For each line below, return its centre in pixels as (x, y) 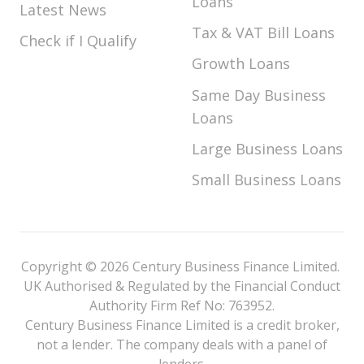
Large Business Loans (267, 148)
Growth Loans (241, 64)
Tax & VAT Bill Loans (263, 33)
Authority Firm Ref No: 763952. (182, 305)
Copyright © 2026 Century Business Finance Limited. (182, 266)
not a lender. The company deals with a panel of (182, 344)
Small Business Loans (266, 179)
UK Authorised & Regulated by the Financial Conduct (182, 286)
